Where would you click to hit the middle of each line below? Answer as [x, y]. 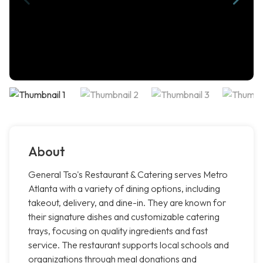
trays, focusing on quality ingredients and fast [118, 231]
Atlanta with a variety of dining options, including [124, 189]
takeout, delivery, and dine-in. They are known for [127, 203]
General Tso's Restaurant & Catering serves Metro [128, 175]
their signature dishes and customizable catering [124, 217]
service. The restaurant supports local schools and [129, 245]
